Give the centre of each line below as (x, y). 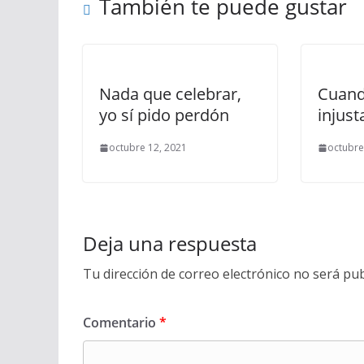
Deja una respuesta (170, 243)
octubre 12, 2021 (148, 147)
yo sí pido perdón (164, 115)
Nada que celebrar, (170, 94)
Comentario (121, 323)
